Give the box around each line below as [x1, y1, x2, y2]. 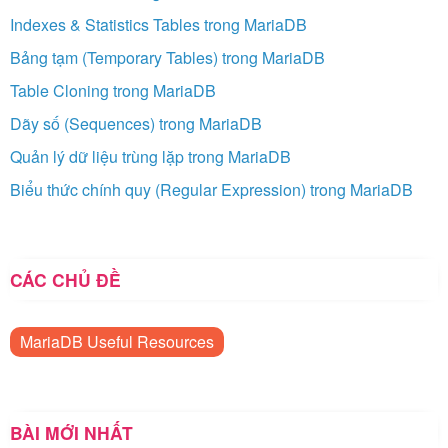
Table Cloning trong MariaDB [10, 78, 216, 102]
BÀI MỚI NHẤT [10, 419, 133, 445]
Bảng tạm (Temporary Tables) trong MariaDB [10, 45, 325, 69]
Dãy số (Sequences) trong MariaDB [10, 111, 262, 135]
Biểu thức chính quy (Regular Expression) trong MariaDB [10, 177, 413, 201]
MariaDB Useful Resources [20, 329, 214, 353]
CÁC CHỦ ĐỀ [10, 266, 121, 292]
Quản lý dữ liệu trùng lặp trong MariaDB [10, 144, 291, 168]
